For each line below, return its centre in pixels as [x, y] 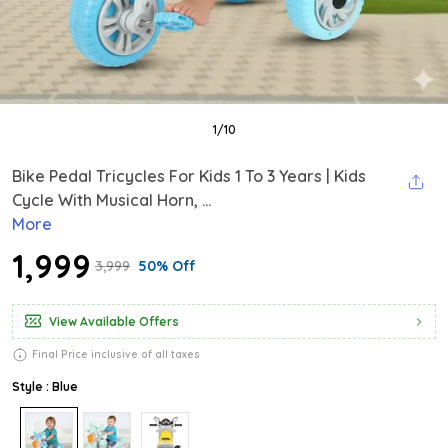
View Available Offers [114, 321]
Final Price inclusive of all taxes [116, 354]
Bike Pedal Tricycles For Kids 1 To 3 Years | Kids [189, 176]
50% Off [167, 266]
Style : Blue [45, 386]
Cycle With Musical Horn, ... [111, 200]
